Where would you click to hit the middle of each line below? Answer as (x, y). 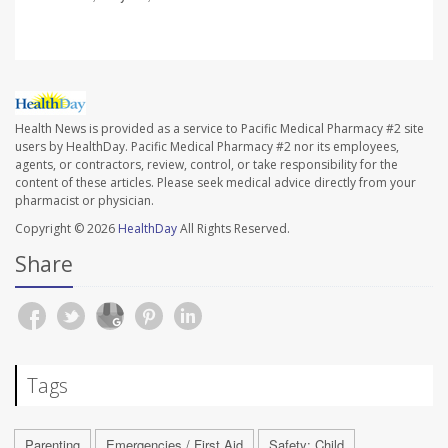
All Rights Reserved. (233, 228)
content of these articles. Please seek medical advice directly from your (215, 182)
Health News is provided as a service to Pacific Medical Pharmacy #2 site (219, 128)
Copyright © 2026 (66, 228)
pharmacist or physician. (84, 200)
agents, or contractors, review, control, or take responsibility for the (206, 164)
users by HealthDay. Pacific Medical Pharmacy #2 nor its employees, (207, 146)
